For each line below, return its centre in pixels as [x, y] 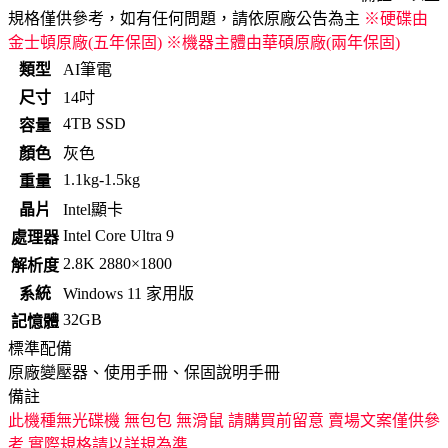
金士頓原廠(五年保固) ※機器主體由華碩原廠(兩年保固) [204, 42]
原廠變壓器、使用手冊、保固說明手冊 [144, 372]
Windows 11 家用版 [128, 293]
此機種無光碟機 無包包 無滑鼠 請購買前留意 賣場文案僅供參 [224, 420]
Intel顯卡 [93, 209]
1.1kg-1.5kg [101, 179]
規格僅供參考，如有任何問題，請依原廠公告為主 [186, 18]
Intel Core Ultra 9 [118, 235]
